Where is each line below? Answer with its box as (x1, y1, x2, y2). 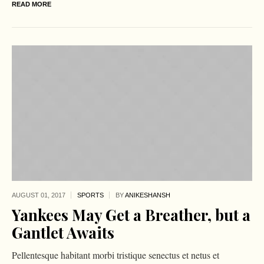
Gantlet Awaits (11, 222, 114, 243)
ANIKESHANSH (124, 191, 170, 199)
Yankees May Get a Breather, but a (11, 204, 250, 225)
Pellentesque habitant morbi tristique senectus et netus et (11, 248, 219, 261)
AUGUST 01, (11, 191, 51, 199)
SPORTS (77, 191, 104, 199)
